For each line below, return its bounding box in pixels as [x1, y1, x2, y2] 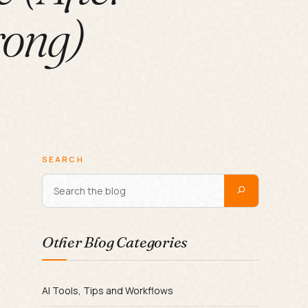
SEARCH [41, 153, 85, 164]
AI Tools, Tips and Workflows [41, 283, 173, 297]
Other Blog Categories [41, 232, 188, 252]
